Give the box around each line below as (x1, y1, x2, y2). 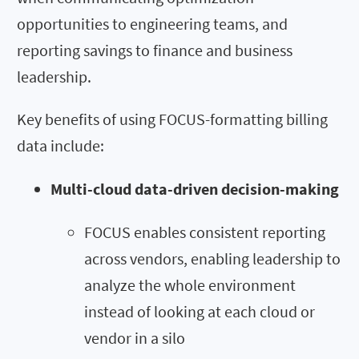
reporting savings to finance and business (17, 39, 292, 60)
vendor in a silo (84, 327, 185, 348)
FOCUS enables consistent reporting (84, 221, 325, 242)
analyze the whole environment (84, 274, 296, 295)
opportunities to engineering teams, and (17, 13, 288, 34)
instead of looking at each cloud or (84, 301, 315, 321)
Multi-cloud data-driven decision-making (50, 178, 339, 199)
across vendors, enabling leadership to (84, 248, 341, 268)
